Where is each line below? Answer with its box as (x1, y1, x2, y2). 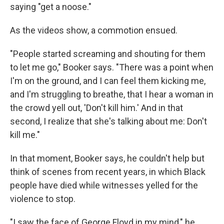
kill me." (10, 129, 40, 140)
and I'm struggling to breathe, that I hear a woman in (10, 89, 213, 100)
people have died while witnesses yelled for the (10, 180, 198, 191)
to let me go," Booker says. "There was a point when (10, 62, 213, 73)
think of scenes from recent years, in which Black (10, 166, 205, 177)
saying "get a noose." (10, 1, 91, 12)
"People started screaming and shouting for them (10, 48, 205, 59)
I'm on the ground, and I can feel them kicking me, (10, 75, 205, 86)
